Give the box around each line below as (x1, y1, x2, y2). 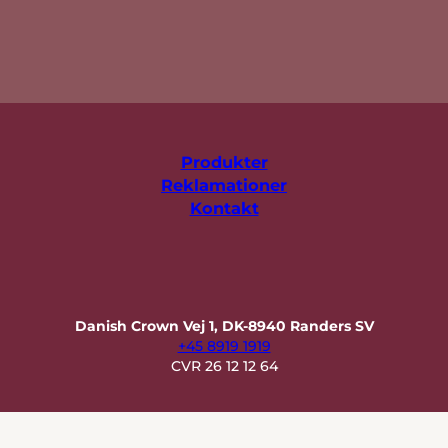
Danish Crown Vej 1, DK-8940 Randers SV (74, 316, 374, 335)
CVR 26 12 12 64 (170, 356, 278, 375)
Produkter (180, 151, 268, 172)
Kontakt (189, 197, 259, 218)
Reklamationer (161, 174, 287, 195)
